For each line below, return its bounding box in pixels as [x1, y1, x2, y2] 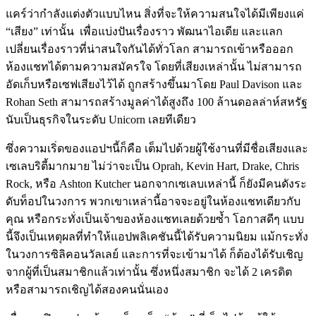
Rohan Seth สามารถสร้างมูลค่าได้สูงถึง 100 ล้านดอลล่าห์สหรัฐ [6, 95, 308, 108]
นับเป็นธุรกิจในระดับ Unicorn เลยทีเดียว [6, 113, 196, 126]
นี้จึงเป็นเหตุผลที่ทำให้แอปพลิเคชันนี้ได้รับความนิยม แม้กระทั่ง [6, 230, 308, 243]
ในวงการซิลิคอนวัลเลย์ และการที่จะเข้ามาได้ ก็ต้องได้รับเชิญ [6, 248, 303, 260]
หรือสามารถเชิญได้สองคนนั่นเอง [6, 283, 169, 296]
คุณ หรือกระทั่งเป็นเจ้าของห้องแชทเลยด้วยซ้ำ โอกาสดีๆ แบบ [6, 212, 304, 225]
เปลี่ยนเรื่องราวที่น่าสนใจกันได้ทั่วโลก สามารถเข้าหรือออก [6, 42, 293, 55]
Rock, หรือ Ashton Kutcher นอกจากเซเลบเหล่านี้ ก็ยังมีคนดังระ [6, 177, 307, 190]
